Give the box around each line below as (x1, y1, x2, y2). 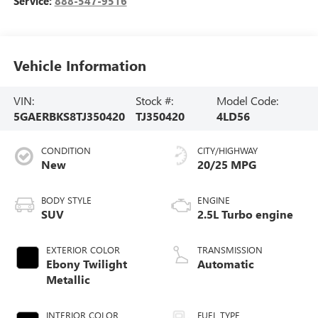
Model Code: (216, 92, 278, 108)
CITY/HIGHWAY (197, 143, 258, 156)
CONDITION (40, 143, 91, 156)
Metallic (45, 271, 90, 287)
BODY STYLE (40, 193, 92, 206)
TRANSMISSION (197, 243, 263, 256)
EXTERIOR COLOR (45, 243, 120, 256)
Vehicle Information (13, 55, 146, 75)
